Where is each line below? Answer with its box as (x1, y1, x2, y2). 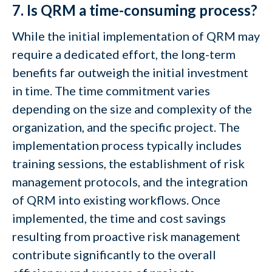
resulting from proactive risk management (12, 229, 240, 243)
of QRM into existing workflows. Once (12, 192, 220, 207)
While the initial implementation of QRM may (12, 29, 260, 43)
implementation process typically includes (12, 138, 242, 152)
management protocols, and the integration (12, 174, 248, 189)
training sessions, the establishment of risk (12, 156, 245, 171)
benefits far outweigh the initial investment (12, 65, 248, 80)
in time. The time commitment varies (12, 83, 210, 98)
